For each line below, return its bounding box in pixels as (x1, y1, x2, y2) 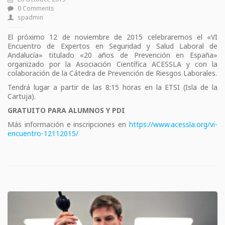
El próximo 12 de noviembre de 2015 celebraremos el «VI (8, 32, 217, 42)
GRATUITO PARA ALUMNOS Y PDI (8, 105, 125, 116)
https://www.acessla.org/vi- (129, 120, 217, 130)
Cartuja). (8, 91, 36, 101)
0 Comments (18, 4, 54, 13)
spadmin (18, 13, 43, 22)
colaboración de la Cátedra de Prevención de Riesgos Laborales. (8, 68, 217, 78)
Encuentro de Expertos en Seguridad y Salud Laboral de (8, 41, 217, 51)
